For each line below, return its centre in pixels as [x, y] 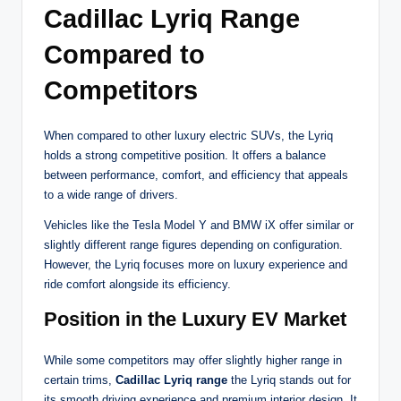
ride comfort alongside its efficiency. [137, 285]
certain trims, [80, 380]
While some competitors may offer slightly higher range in [193, 361]
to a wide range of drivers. [111, 195]
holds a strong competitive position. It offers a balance [185, 156]
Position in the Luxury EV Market [195, 320]
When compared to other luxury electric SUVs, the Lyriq [188, 136]
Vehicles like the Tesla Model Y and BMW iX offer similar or [199, 226]
